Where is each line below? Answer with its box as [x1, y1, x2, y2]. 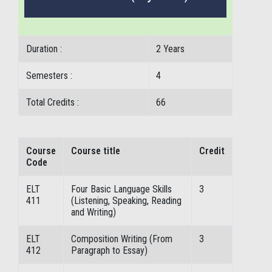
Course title [71, 145, 120, 157]
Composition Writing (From [71, 233, 172, 245]
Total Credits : [26, 97, 79, 108]
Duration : [26, 43, 62, 55]
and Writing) [71, 206, 116, 218]
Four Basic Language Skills [71, 183, 172, 195]
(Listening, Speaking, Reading [71, 195, 182, 206]
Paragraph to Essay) [71, 245, 148, 256]
